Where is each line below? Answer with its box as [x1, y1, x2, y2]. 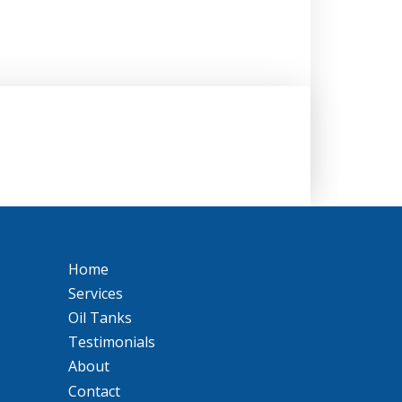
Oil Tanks [67, 307, 132, 328]
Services [67, 283, 123, 303]
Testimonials [67, 332, 155, 353]
